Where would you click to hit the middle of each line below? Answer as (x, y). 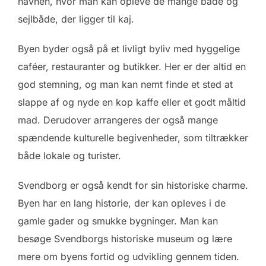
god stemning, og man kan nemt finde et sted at (125, 84)
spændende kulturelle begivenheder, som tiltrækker (133, 137)
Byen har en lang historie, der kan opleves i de (122, 203)
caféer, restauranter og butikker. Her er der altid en (132, 66)
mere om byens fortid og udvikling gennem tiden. (129, 256)
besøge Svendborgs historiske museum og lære (125, 238)
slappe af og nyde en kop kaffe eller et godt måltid (132, 102)
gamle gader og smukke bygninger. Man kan (118, 221)
